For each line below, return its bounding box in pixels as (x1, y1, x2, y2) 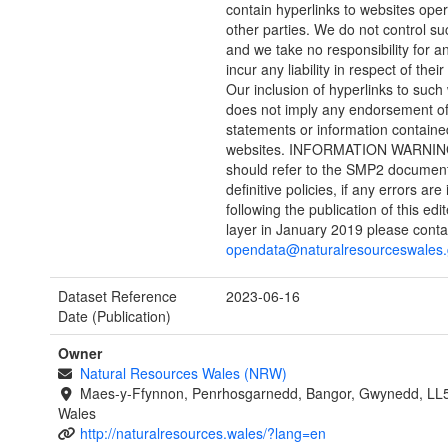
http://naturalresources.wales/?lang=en (79, 423, 326, 444)
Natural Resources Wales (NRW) (79, 363, 287, 384)
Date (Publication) (58, 306, 171, 327)
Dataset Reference (58, 286, 177, 307)
